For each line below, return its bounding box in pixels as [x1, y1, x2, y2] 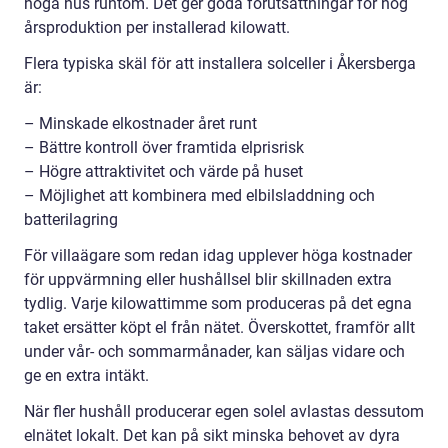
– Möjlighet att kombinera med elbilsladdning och [24, 186, 375, 206]
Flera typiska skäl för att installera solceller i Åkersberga [24, 54, 416, 74]
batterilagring [24, 210, 118, 230]
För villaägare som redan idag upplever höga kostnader [24, 246, 412, 266]
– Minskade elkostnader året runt [24, 114, 257, 134]
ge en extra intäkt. [24, 366, 149, 386]
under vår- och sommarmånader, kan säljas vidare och [24, 342, 405, 362]
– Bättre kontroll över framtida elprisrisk [24, 138, 304, 158]
